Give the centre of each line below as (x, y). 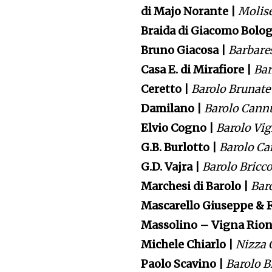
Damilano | (170, 109)
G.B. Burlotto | (178, 148)
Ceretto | (164, 89)
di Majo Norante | (187, 12)
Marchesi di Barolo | (194, 186)
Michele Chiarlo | (186, 245)
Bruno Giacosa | (182, 50)
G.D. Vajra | (169, 167)
